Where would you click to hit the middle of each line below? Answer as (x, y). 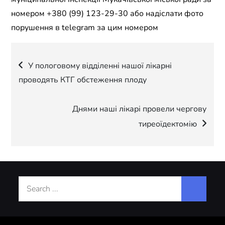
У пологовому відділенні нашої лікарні (100, 66)
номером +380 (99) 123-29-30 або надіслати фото (107, 14)
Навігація (65, 63)
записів (55, 90)
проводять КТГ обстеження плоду (83, 80)
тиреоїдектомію (167, 124)
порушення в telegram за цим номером (85, 28)
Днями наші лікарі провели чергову (139, 109)
